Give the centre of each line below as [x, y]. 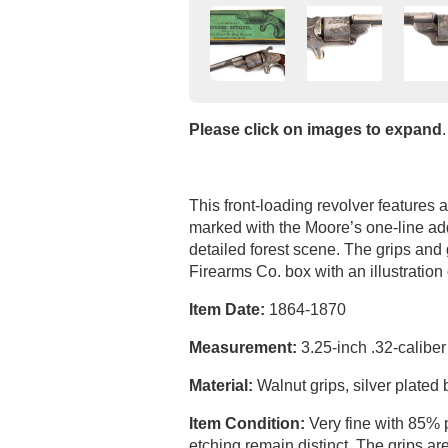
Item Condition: [247, 423]
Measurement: [243, 347]
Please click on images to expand [316, 129]
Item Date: [227, 309]
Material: [221, 385]
